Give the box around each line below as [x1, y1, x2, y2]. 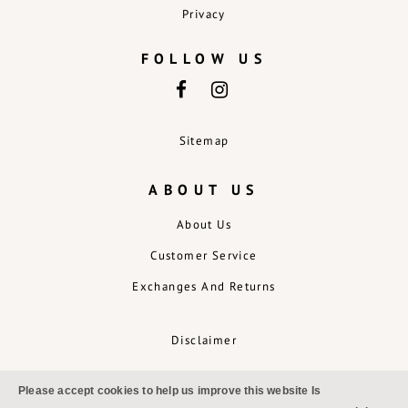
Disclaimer [171, 331, 237, 348]
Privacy [182, 5, 226, 22]
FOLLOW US [140, 48, 268, 67]
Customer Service [150, 247, 258, 263]
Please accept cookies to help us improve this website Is [18, 384, 321, 397]
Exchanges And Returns [132, 278, 276, 294]
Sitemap [178, 132, 229, 148]
